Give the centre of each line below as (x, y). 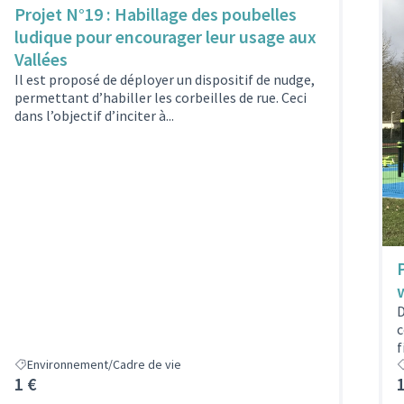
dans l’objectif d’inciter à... (94, 116)
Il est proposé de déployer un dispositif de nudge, (165, 80)
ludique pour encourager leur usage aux (165, 37)
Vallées (41, 60)
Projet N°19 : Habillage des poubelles (156, 14)
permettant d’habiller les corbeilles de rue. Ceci (161, 98)
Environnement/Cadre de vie (104, 365)
